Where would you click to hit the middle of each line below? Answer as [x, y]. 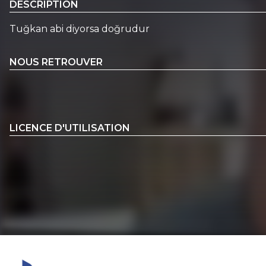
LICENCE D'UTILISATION [70, 128]
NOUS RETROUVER [56, 62]
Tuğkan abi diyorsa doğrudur [80, 28]
